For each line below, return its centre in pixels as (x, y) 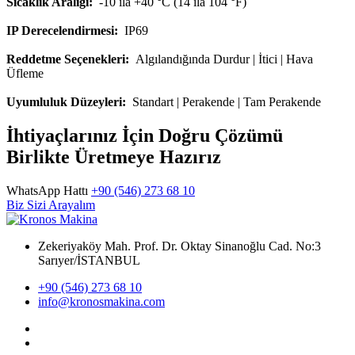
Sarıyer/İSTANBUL (89, 260)
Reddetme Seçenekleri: (68, 59)
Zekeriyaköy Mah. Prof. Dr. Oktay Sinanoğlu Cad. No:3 (179, 246)
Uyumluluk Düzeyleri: (66, 101)
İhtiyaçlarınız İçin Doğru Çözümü (145, 135)
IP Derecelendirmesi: (62, 30)
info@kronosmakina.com (101, 301)
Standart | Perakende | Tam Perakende (223, 101)
